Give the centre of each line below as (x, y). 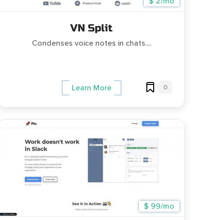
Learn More (91, 88)
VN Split (91, 28)
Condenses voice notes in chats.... (91, 43)
